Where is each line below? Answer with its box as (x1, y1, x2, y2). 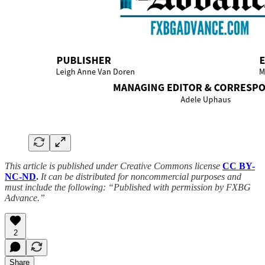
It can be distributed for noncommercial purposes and (38, 172, 241, 182)
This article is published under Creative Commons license (5, 161, 222, 172)
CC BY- (222, 161, 255, 172)
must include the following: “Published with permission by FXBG (5, 182, 251, 193)
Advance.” (5, 193, 45, 203)
